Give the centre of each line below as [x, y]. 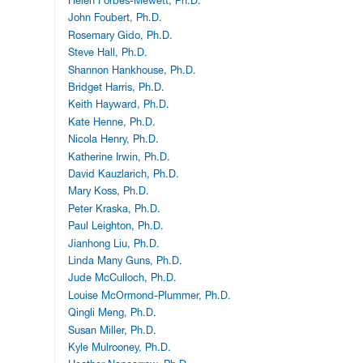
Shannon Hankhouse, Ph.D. [132, 70]
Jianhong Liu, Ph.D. [114, 243]
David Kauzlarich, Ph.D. [124, 174]
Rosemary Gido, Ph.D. [121, 35]
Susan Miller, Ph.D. [113, 330]
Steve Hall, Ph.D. [108, 53]
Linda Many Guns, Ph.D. [126, 260]
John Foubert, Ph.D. [115, 18]
